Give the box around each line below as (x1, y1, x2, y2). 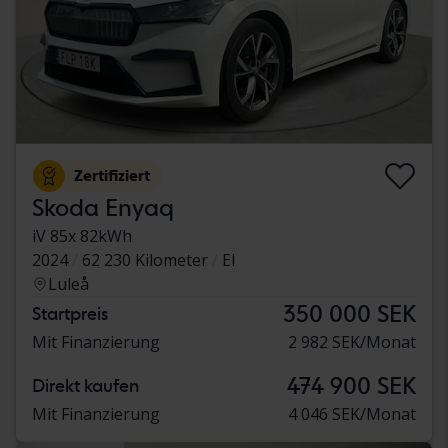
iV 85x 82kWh (32, 225, 132, 248)
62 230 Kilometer (82, 249, 208, 272)
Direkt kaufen (32, 375, 139, 397)
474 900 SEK (287, 371, 416, 401)
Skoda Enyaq (32, 193, 174, 223)
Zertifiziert (74, 166, 150, 186)
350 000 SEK (283, 299, 416, 329)
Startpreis (32, 303, 108, 325)
